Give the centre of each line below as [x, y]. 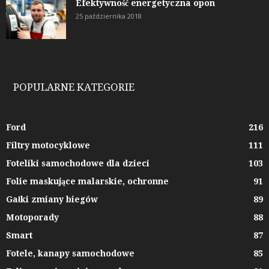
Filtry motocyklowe [48, 146]
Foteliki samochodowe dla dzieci [78, 164]
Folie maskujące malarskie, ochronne [87, 182]
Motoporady [32, 218]
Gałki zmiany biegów [52, 200]
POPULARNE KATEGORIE [74, 87]
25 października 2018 [109, 16]
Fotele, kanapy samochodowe [70, 254]
